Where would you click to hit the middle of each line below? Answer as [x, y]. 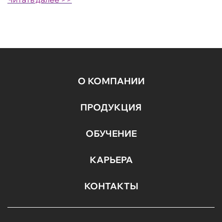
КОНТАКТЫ [111, 186]
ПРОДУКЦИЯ [111, 107]
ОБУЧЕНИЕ [111, 134]
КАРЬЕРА [111, 160]
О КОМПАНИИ [111, 81]
